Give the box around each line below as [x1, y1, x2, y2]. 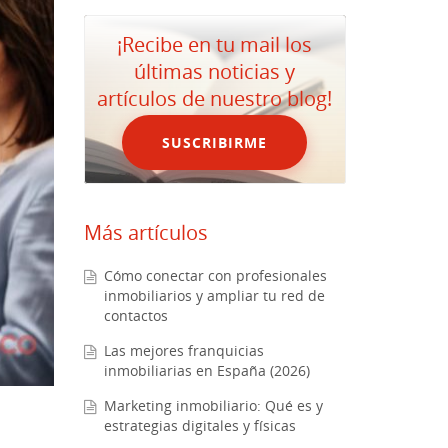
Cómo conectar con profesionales [103, 266, 327, 286]
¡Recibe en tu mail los [117, 31, 313, 58]
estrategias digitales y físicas [103, 416, 296, 436]
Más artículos [83, 219, 208, 247]
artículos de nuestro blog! [97, 85, 333, 112]
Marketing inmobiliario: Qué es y [103, 396, 323, 416]
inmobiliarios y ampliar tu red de [103, 286, 325, 306]
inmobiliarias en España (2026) [103, 361, 310, 381]
